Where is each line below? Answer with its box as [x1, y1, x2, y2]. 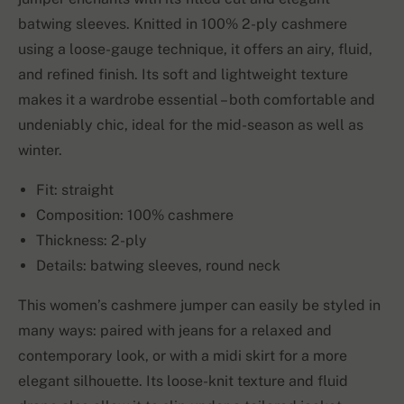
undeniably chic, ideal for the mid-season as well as [18, 116, 363, 134]
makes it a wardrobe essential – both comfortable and [18, 91, 375, 109]
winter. [18, 142, 62, 160]
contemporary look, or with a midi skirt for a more [18, 347, 347, 365]
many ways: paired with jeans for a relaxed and [18, 322, 332, 340]
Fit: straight [36, 181, 114, 199]
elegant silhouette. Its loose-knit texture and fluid [18, 372, 348, 390]
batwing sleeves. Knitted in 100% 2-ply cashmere [18, 15, 347, 33]
